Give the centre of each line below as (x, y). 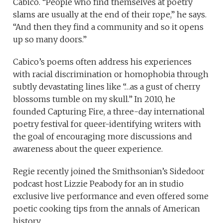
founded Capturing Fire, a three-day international (109, 112)
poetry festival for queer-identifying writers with (107, 124)
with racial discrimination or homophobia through (111, 74)
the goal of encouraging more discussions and (103, 137)
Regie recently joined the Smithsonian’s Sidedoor (109, 171)
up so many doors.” (50, 40)
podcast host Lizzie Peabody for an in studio (99, 184)
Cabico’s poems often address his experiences (103, 62)
